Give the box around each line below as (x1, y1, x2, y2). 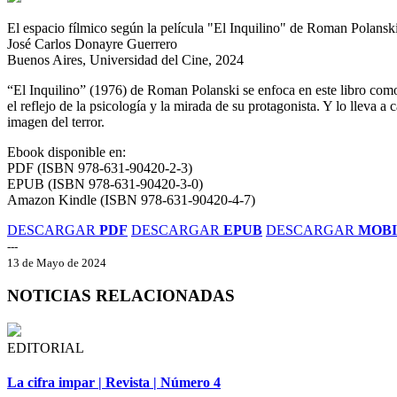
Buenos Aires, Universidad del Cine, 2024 (7, 51, 244, 67)
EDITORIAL (7, 340, 84, 356)
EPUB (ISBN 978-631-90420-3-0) (7, 175, 206, 191)
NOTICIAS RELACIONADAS (7, 286, 235, 306)
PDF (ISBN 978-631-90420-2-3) (7, 160, 192, 175)
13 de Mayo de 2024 (7, 255, 106, 269)
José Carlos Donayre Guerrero (7, 35, 177, 51)
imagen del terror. (7, 113, 105, 129)
